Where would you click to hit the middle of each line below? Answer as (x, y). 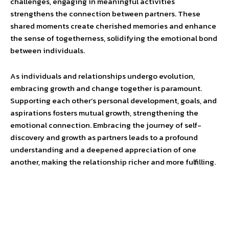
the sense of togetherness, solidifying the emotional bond (114, 38)
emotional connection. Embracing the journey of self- (106, 125)
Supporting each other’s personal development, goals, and (113, 100)
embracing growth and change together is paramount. (106, 88)
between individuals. (48, 50)
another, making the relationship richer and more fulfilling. (113, 162)
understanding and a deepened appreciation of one (103, 150)
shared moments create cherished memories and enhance (113, 26)
